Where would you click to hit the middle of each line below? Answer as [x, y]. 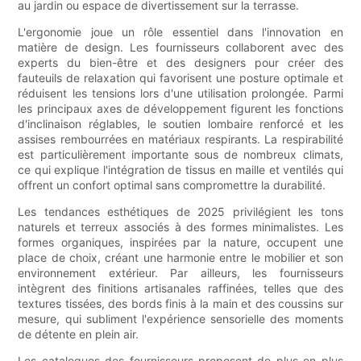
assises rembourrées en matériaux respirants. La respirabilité [180, 139]
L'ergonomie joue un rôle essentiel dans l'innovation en [180, 32]
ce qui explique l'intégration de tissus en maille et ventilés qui [180, 170]
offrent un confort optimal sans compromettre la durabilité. [172, 185]
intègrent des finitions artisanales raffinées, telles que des [180, 288]
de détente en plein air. [79, 334]
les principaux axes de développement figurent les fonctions [180, 109]
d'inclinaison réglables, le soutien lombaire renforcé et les [180, 124]
